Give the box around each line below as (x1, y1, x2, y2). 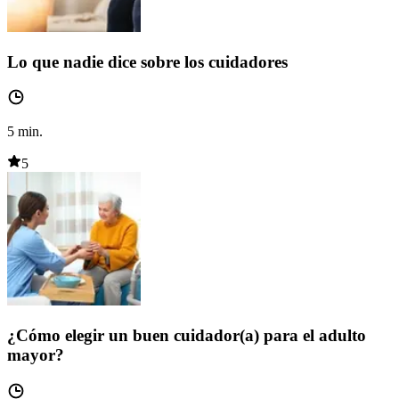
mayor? (7, 346, 64, 365)
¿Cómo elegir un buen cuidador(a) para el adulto (7, 326, 366, 346)
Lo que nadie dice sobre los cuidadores (7, 52, 288, 71)
